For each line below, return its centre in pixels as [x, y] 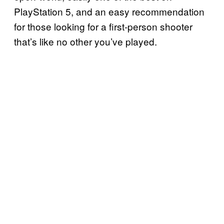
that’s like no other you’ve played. [85, 41]
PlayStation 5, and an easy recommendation [109, 11]
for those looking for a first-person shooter [103, 26]
